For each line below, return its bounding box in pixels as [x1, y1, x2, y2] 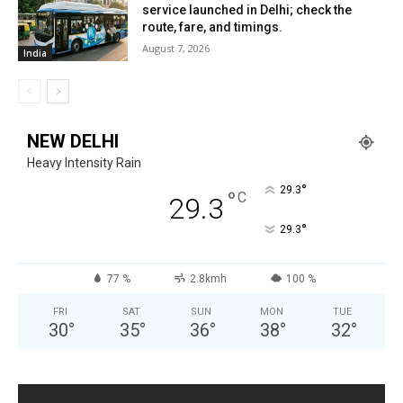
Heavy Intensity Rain [27, 156, 141, 171]
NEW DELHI [27, 130, 119, 153]
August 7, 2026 [142, 40, 210, 55]
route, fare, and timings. [142, 19, 283, 34]
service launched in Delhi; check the [142, 2, 353, 17]
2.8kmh [189, 273, 227, 286]
